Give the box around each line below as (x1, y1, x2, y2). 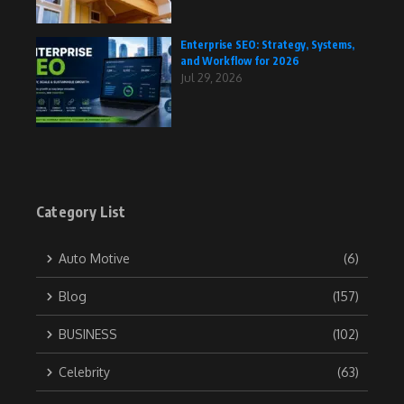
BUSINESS (59, 326, 117, 343)
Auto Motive (59, 251, 130, 267)
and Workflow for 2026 (180, 54, 299, 69)
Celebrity (59, 364, 110, 381)
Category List (36, 203, 126, 222)
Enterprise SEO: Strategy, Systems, (180, 38, 354, 52)
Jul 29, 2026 (180, 70, 243, 86)
